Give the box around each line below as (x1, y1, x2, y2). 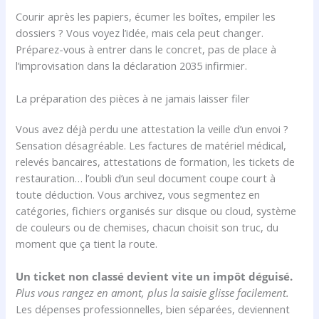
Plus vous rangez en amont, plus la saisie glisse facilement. (16, 286, 290, 300)
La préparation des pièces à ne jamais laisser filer (16, 90, 251, 105)
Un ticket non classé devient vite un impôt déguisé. (16, 269, 293, 284)
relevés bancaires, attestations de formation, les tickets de (16, 154, 296, 169)
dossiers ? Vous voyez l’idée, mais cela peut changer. (16, 25, 264, 40)
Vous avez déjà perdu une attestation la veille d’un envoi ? (16, 121, 289, 136)
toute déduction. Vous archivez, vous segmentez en (16, 187, 261, 202)
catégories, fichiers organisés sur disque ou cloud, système (16, 203, 297, 218)
